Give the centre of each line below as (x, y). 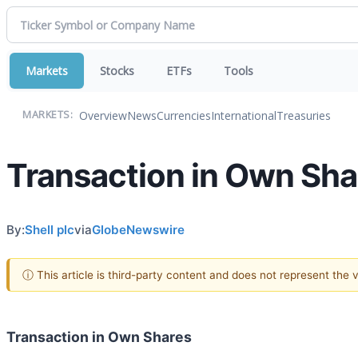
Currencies (184, 115)
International (244, 115)
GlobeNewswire (138, 229)
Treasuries (304, 115)
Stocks (117, 71)
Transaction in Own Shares (99, 336)
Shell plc (50, 229)
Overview (103, 115)
